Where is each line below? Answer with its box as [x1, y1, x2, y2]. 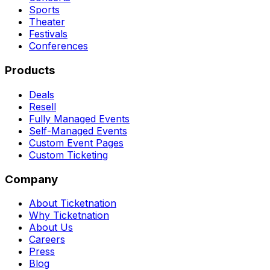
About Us [29, 221, 73, 234]
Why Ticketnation [29, 209, 109, 222]
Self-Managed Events [29, 124, 127, 137]
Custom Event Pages [29, 136, 124, 149]
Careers [29, 233, 65, 246]
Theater [29, 16, 65, 28]
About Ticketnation [29, 197, 116, 210]
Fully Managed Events [29, 112, 130, 125]
